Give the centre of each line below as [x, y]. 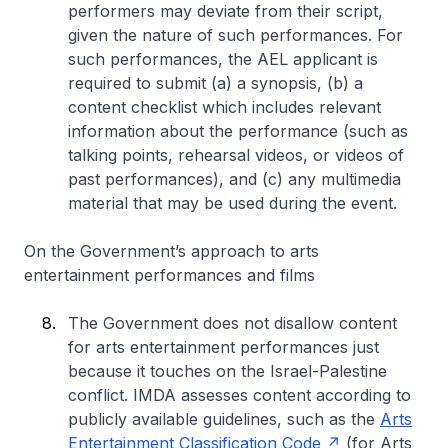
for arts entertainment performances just [223, 346]
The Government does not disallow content [232, 322]
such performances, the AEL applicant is [223, 58]
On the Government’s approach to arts [171, 250]
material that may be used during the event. [235, 202]
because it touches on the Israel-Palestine [227, 370]
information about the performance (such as [238, 130]
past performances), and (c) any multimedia [234, 178]
